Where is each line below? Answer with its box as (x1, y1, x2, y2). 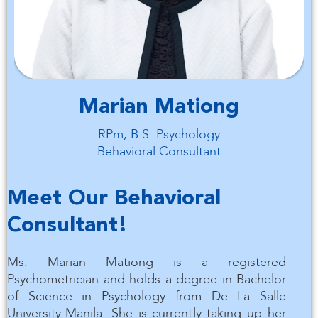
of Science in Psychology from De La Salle (7, 290, 286, 303)
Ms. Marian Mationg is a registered (7, 256, 286, 269)
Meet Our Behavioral (7, 187, 221, 209)
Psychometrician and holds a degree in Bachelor (7, 273, 286, 286)
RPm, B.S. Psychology (98, 128, 220, 141)
